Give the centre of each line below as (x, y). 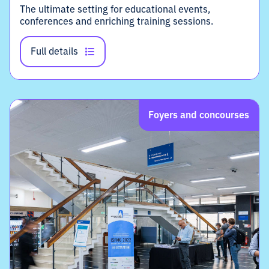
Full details (54, 51)
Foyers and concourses (199, 114)
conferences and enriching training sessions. (116, 21)
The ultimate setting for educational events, (115, 9)
